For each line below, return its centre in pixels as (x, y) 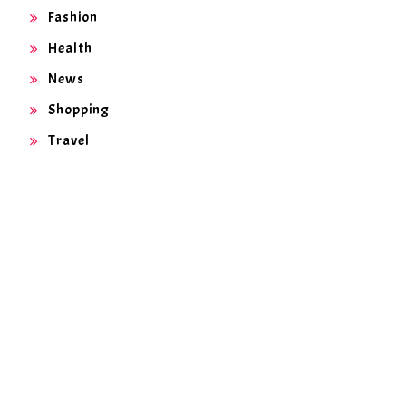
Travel (69, 140)
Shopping (79, 109)
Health (70, 48)
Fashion (73, 17)
